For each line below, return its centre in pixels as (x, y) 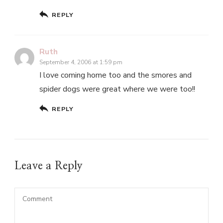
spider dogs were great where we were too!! (117, 89)
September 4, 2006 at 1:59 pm (81, 62)
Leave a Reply (50, 166)
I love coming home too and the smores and (115, 75)
